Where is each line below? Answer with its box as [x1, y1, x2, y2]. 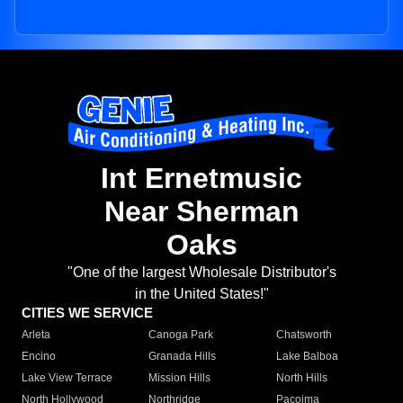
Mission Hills [148, 372, 211, 385]
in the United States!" [134, 286, 269, 302]
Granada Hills [148, 350, 217, 363]
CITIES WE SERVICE [22, 305, 153, 321]
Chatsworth [275, 328, 332, 342]
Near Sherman [103, 195, 300, 228]
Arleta [22, 328, 50, 342]
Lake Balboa [275, 350, 338, 363]
